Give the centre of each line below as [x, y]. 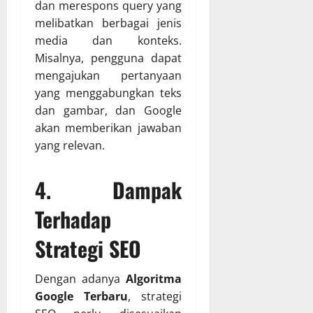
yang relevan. [70, 146]
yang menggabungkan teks [108, 93]
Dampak [147, 190]
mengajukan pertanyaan [108, 76]
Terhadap [73, 219]
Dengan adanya [80, 279]
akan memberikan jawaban [108, 128]
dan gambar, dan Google [108, 111]
